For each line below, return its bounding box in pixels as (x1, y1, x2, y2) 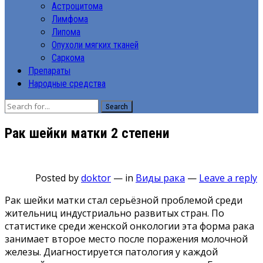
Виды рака (136, 171, 185, 184)
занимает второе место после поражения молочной (5, 232, 248, 245)
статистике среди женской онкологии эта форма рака (5, 219, 254, 232)
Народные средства (28, 77, 106, 89)
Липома (52, 26, 80, 38)
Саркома (52, 52, 85, 63)
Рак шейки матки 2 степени (5, 124, 170, 141)
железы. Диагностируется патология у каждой (5, 245, 218, 258)
